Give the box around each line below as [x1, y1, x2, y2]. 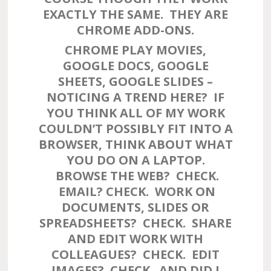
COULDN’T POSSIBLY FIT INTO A [38, 120, 233, 137]
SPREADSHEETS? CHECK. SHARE [39, 215, 232, 231]
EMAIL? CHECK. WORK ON [56, 183, 215, 200]
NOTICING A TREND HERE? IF [47, 89, 224, 105]
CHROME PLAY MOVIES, [65, 42, 206, 58]
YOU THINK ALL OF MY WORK [46, 105, 225, 121]
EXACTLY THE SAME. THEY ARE [43, 6, 228, 22]
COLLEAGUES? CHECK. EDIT [51, 246, 220, 263]
